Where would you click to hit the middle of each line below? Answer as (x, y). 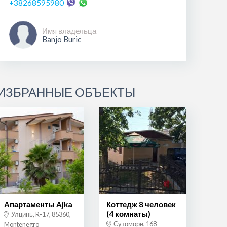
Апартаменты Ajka (38, 204)
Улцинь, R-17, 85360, (40, 215)
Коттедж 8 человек (141, 204)
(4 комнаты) (128, 214)
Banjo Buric (61, 39)
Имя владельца (69, 31)
